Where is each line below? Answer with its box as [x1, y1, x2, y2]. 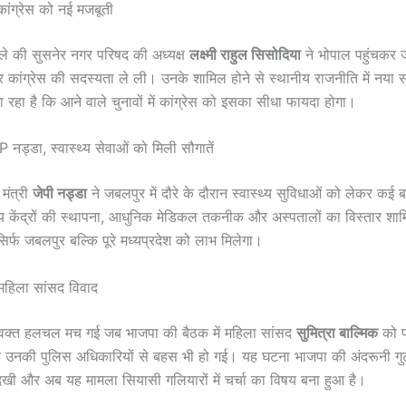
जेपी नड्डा [33, 184, 87, 203]
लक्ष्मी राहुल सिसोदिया [189, 44, 301, 63]
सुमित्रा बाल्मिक [296, 323, 378, 342]
